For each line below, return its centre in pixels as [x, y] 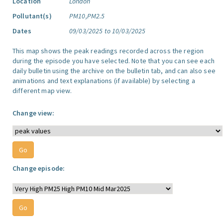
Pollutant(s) [32, 16]
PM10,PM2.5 [87, 16]
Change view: [33, 113]
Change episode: [39, 168]
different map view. [42, 91]
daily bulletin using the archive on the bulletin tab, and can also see [114, 71]
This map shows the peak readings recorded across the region [108, 51]
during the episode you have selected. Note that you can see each [113, 61]
